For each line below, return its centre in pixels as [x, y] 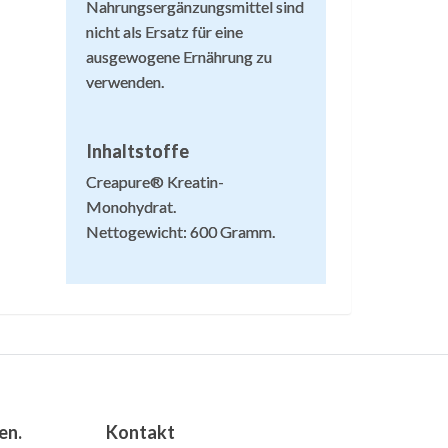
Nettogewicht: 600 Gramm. [180, 232]
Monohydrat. [131, 207]
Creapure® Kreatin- [155, 182]
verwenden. [125, 82]
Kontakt [140, 432]
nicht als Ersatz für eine [164, 32]
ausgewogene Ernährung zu [179, 57]
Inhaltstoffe [137, 151]
